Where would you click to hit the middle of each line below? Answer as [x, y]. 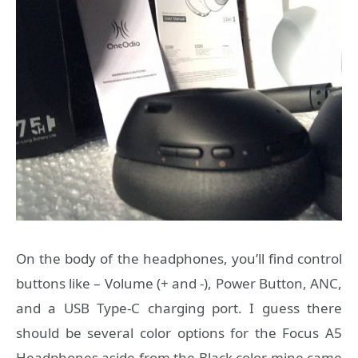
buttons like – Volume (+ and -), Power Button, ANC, [179, 283]
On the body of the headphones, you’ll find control [179, 258]
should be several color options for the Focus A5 [179, 332]
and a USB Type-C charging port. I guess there [179, 308]
